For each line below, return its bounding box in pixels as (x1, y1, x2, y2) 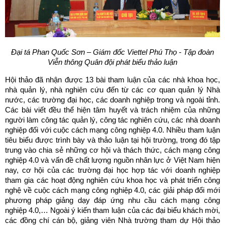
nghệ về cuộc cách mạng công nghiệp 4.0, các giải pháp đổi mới (5, 186, 220, 195)
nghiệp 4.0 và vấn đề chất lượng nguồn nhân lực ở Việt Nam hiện (5, 156, 220, 165)
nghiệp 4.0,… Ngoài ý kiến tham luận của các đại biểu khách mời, (5, 206, 220, 215)
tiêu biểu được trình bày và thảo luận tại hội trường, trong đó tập (5, 136, 220, 145)
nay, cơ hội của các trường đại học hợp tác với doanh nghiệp (5, 166, 220, 175)
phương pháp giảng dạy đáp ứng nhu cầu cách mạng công (5, 196, 220, 205)
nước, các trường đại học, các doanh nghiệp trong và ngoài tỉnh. (5, 95, 220, 104)
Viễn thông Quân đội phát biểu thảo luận (48, 58, 177, 67)
